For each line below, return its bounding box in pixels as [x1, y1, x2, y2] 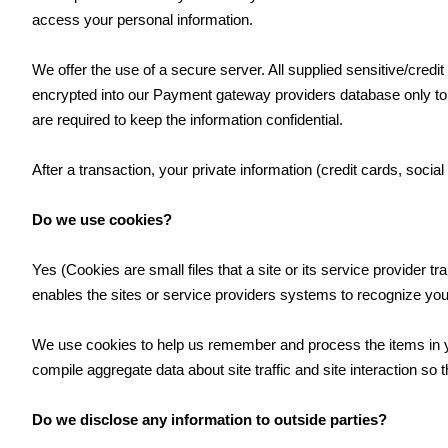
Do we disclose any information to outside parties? [32, 411, 387, 428]
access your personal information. [32, 11, 253, 28]
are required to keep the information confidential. [32, 111, 343, 128]
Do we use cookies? [32, 211, 172, 228]
